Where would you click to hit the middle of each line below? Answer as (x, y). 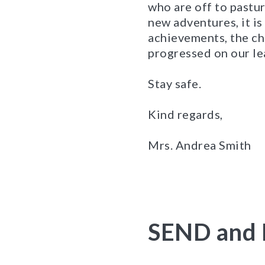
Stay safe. (174, 83)
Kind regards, (185, 114)
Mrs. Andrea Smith (200, 145)
